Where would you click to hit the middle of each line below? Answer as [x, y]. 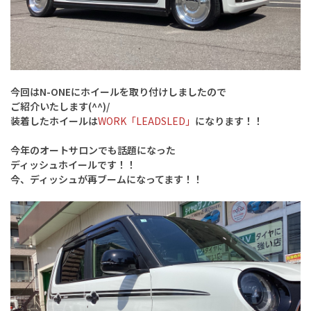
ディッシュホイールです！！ [73, 165]
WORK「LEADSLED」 [146, 121]
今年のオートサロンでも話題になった [93, 150]
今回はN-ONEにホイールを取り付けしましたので [118, 92]
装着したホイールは [54, 121]
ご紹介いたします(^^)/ [60, 107]
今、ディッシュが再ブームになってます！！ [107, 179]
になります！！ [229, 121]
